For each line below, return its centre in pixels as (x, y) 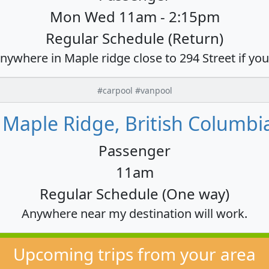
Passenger (134, 150)
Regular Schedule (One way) (134, 193)
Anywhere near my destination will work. (134, 213)
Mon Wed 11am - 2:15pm (134, 16)
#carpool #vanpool (134, 90)
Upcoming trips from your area (134, 254)
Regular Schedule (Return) (134, 38)
